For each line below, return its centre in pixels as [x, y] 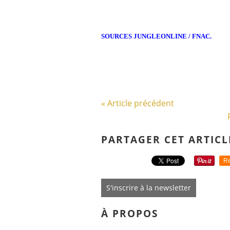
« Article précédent [138, 103]
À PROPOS [130, 214]
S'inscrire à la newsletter [149, 188]
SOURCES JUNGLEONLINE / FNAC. [156, 36]
